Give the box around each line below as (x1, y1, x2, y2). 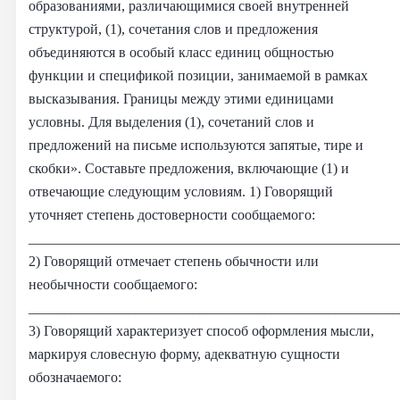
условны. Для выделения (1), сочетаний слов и (29, 112, 314, 130)
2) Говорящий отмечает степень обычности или (29, 252, 319, 270)
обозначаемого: (29, 368, 121, 386)
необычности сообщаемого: (29, 275, 197, 293)
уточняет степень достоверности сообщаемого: (29, 205, 315, 223)
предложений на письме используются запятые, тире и (29, 136, 363, 154)
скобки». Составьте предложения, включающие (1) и (29, 159, 349, 177)
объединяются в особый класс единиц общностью (29, 43, 334, 61)
